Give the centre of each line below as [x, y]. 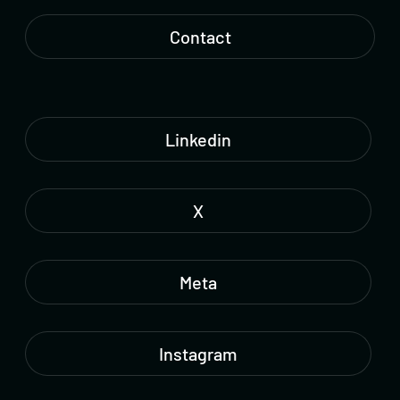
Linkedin [198, 139]
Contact [200, 36]
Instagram [198, 353]
